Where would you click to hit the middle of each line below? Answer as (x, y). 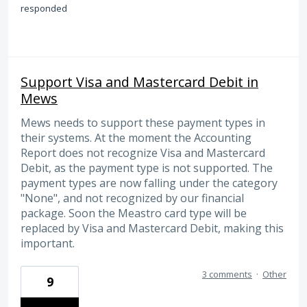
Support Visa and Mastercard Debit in (139, 82)
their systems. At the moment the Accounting (136, 137)
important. (48, 243)
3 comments (227, 274)
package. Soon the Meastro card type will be (134, 213)
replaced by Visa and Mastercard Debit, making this (152, 228)
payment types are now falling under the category (149, 183)
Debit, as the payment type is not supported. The (147, 168)
